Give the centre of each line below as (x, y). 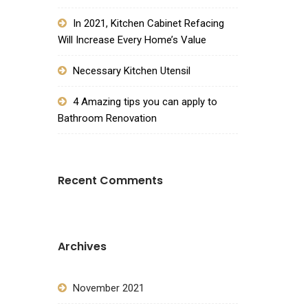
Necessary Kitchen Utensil (131, 71)
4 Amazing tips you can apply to (145, 102)
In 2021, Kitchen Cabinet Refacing (148, 23)
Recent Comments (110, 180)
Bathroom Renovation (107, 118)
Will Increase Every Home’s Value (132, 40)
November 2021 (108, 288)
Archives (82, 246)
